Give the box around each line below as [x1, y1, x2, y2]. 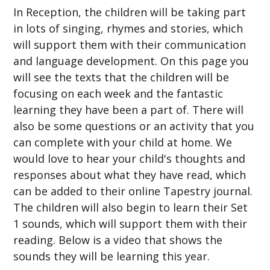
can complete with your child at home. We [13, 135, 233, 150]
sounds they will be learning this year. [13, 249, 213, 264]
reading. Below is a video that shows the [13, 233, 223, 248]
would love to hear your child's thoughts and [13, 151, 246, 166]
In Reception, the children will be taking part [13, 5, 246, 20]
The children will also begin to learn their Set [13, 200, 248, 215]
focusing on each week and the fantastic [13, 86, 224, 101]
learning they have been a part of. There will [13, 102, 244, 118]
